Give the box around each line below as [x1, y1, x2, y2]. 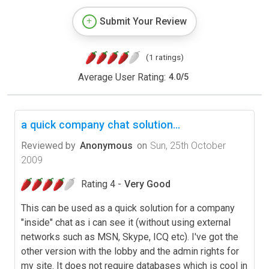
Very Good [124, 178, 171, 190]
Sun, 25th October [150, 139, 226, 151]
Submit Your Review [100, 15, 187, 27]
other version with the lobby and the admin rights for [21, 245, 239, 257]
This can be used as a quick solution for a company [21, 202, 235, 214]
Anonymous [80, 139, 133, 151]
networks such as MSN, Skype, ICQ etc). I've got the [21, 231, 238, 243]
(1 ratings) [145, 52, 184, 62]
